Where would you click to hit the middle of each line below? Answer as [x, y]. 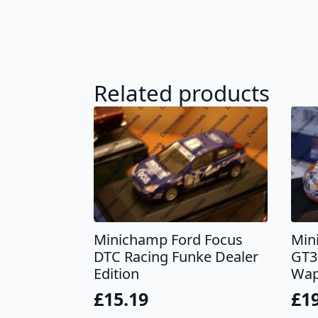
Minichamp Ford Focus [168, 239]
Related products [182, 93]
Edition [116, 273]
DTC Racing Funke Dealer [176, 256]
